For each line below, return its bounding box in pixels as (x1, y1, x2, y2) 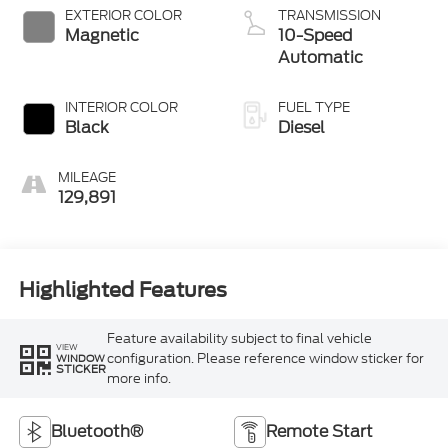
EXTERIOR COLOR (64, 6, 182, 26)
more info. (106, 368, 171, 388)
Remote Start (266, 420, 373, 444)
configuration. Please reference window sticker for (106, 348, 424, 368)
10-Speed (278, 24, 352, 48)
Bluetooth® (50, 420, 143, 444)
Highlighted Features (18, 277, 227, 302)
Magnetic (64, 24, 139, 48)
